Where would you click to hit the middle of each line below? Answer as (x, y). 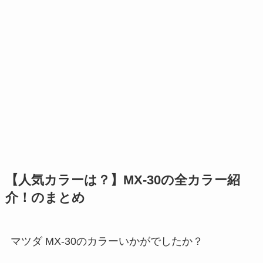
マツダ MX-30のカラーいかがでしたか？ (107, 241)
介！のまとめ (45, 198)
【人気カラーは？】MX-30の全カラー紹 (122, 180)
